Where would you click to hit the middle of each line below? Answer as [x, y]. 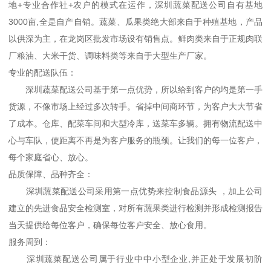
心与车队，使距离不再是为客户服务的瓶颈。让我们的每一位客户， [135, 140]
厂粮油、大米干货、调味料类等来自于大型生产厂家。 [110, 55]
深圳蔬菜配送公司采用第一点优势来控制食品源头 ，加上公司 [135, 191]
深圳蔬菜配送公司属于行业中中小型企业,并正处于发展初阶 [135, 259]
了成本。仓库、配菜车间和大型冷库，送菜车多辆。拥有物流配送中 [135, 123]
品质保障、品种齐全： [51, 174]
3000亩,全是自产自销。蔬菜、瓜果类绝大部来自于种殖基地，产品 [135, 21]
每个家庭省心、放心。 [51, 157]
